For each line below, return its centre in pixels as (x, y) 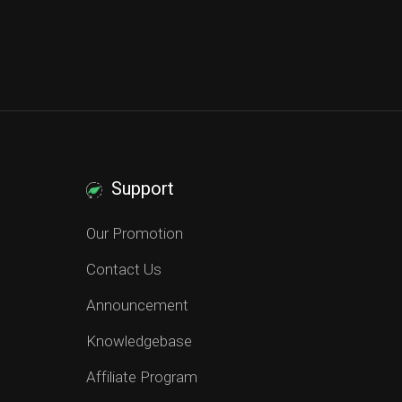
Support (142, 188)
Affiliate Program (141, 377)
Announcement (137, 305)
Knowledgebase (139, 341)
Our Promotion (134, 233)
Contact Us (123, 269)
